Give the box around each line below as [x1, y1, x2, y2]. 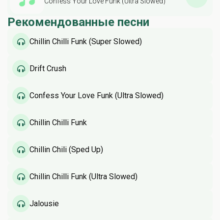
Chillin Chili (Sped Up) [29, 144, 103, 154]
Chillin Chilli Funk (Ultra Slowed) [29, 171, 137, 181]
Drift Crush [29, 63, 66, 73]
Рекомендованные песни [7, 15, 149, 29]
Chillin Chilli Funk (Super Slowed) [29, 36, 142, 46]
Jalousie [29, 198, 59, 208]
